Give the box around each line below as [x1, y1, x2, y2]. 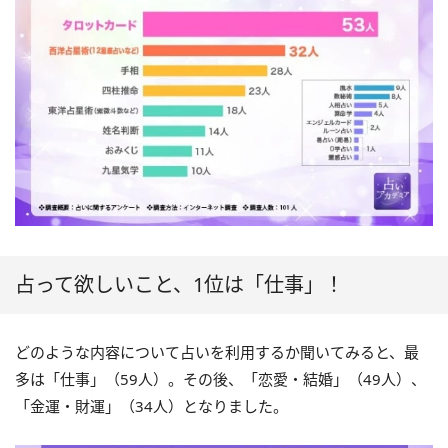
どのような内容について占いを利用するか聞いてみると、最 [15, 341, 419, 362]
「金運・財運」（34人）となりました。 [15, 395, 288, 416]
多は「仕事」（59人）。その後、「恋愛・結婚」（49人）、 [15, 368, 426, 389]
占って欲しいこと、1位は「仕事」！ [15, 270, 344, 298]
